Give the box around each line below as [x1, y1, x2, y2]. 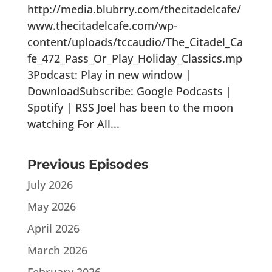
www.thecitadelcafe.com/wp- [27, 18, 177, 33]
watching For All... [27, 116, 120, 131]
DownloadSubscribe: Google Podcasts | [27, 83, 232, 98]
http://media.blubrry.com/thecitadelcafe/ [27, 1, 241, 16]
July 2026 [27, 177, 73, 192]
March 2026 [27, 242, 87, 257]
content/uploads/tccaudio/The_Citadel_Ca [27, 34, 243, 49]
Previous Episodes [27, 156, 148, 172]
